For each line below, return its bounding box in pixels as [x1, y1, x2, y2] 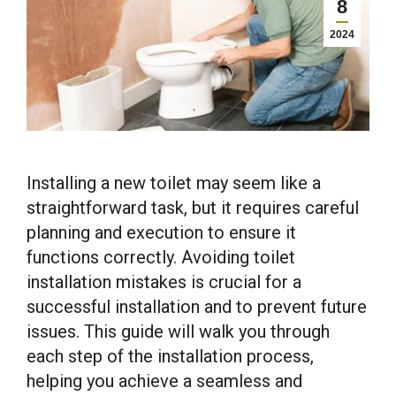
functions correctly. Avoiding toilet [27, 247, 295, 268]
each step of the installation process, [27, 346, 314, 367]
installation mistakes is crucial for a [27, 271, 301, 293]
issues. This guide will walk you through [27, 321, 330, 342]
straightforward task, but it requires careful [27, 197, 359, 218]
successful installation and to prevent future [27, 296, 367, 317]
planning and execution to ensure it [27, 222, 296, 243]
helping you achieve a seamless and [27, 370, 302, 392]
